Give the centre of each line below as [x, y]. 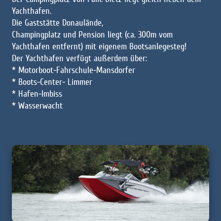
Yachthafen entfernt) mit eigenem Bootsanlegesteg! [99, 46]
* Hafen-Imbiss [37, 93]
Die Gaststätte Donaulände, [57, 22]
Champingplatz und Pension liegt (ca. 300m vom [92, 34]
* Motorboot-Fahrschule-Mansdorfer [74, 70]
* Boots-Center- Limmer [52, 82]
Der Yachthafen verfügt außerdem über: [79, 58]
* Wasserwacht [37, 105]
